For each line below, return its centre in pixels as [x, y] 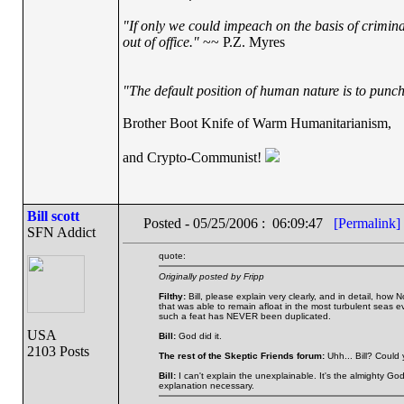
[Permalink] [367, 223]
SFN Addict [61, 232]
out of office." [161, 42]
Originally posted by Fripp [211, 276]
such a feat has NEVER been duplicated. [244, 316]
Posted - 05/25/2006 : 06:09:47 [238, 223]
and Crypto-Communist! [193, 157]
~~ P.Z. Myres [242, 42]
